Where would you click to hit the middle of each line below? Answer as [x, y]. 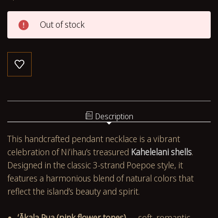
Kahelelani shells [161, 152]
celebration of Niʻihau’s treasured [69, 152]
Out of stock [62, 24]
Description [114, 116]
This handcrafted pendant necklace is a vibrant [94, 138]
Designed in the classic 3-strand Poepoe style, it [95, 165]
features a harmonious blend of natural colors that [100, 178]
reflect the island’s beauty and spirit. [73, 191]
